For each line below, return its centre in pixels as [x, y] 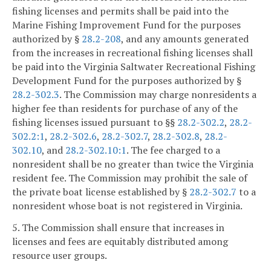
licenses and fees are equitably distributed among [120, 242]
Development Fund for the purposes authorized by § [127, 81]
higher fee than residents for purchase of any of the [125, 109]
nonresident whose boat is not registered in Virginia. [127, 206]
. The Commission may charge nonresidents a [158, 95]
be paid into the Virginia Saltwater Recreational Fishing [134, 67]
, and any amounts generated [185, 39]
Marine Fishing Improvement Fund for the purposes [126, 25]
